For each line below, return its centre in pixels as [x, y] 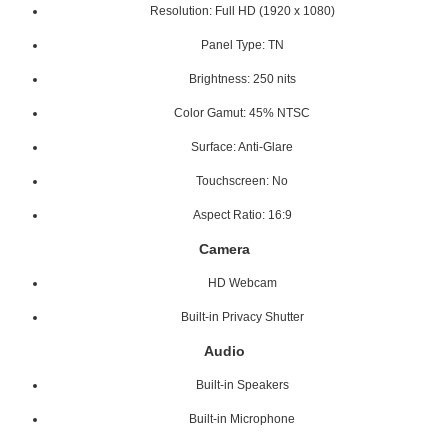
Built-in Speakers [242, 384]
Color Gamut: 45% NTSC [242, 112]
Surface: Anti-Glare [242, 146]
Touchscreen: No [242, 180]
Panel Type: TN [242, 44]
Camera [224, 248]
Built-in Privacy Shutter [242, 316]
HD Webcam [242, 282]
